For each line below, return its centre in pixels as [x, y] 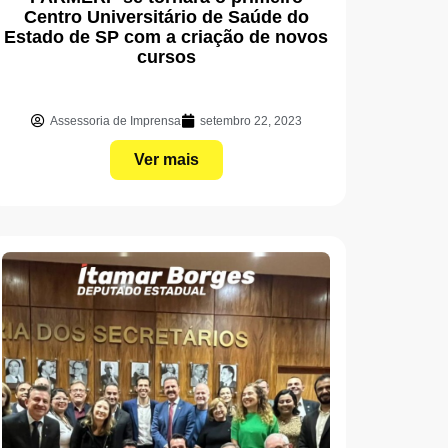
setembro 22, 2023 [250, 120]
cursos [166, 56]
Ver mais [166, 159]
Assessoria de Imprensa [115, 120]
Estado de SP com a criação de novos [166, 36]
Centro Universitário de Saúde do [166, 16]
